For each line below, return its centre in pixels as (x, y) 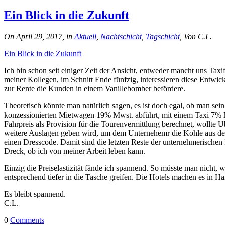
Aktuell (85, 36)
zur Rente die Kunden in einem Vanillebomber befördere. (95, 88)
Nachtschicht (121, 36)
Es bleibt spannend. (35, 194)
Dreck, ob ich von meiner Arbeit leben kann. (75, 151)
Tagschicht (163, 36)
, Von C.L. (196, 36)
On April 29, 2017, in (39, 36)
